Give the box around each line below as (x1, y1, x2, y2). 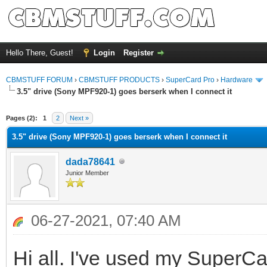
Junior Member (66, 169, 109, 176)
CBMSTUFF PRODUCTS (79, 76, 160, 84)
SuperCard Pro (166, 76, 215, 84)
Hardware (221, 76, 253, 84)
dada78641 (66, 156, 115, 167)
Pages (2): (6, 114, 38, 122)
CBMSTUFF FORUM (6, 76, 73, 84)
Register (123, 48, 154, 57)
